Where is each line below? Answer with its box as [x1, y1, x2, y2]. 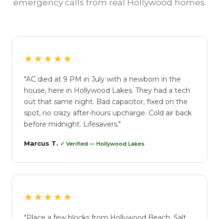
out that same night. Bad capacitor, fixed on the [24, 97, 188, 106]
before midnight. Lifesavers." [24, 120, 121, 129]
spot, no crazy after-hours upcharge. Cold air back [24, 109, 192, 117]
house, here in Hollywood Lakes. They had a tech [24, 86, 190, 95]
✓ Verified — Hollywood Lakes [60, 140, 145, 147]
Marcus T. [24, 139, 60, 147]
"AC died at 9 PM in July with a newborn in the [24, 75, 181, 84]
